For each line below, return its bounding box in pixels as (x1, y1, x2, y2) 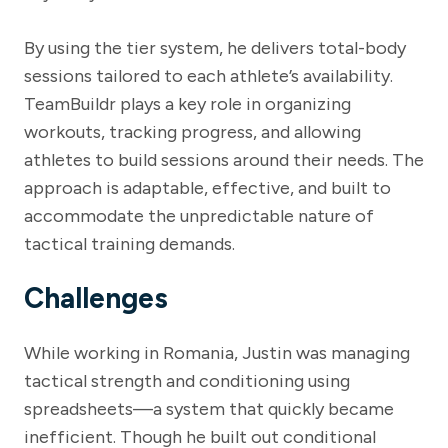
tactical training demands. (24, 232, 235, 255)
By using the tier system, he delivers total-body (24, 36, 406, 59)
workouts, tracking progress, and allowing (24, 120, 361, 143)
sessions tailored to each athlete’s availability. (24, 64, 393, 87)
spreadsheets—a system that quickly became (24, 397, 394, 420)
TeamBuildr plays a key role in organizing (24, 92, 351, 115)
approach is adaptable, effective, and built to (24, 176, 391, 199)
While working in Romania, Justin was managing (24, 341, 410, 364)
